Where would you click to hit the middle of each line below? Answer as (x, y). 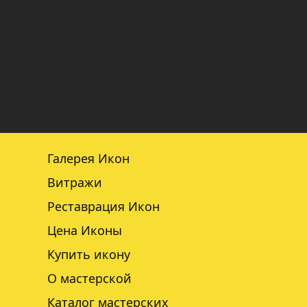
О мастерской (89, 278)
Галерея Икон (88, 158)
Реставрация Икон (103, 206)
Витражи (75, 182)
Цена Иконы (85, 230)
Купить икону (89, 254)
